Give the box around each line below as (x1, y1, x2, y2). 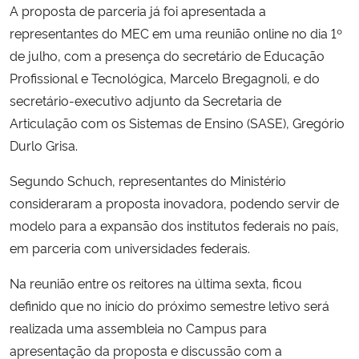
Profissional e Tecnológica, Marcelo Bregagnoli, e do (10, 68, 320, 87)
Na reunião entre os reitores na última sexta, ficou (10, 273, 302, 292)
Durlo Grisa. (10, 135, 78, 154)
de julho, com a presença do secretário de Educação (10, 46, 325, 64)
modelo (10, 216, 59, 234)
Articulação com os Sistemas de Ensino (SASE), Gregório (10, 113, 345, 131)
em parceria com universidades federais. (10, 238, 250, 256)
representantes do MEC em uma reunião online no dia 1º (10, 23, 342, 42)
